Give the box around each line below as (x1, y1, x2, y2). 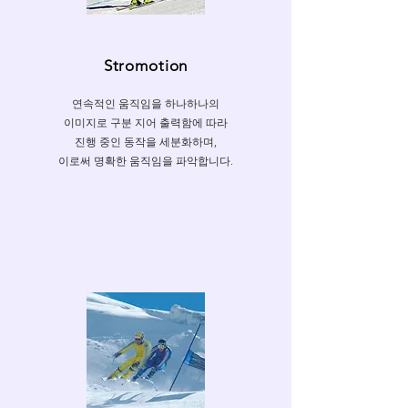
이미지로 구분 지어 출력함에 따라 (64, 116, 228, 129)
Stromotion (103, 56, 189, 75)
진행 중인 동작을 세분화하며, (75, 135, 217, 148)
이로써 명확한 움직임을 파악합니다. (58, 154, 233, 168)
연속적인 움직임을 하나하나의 (72, 97, 219, 110)
